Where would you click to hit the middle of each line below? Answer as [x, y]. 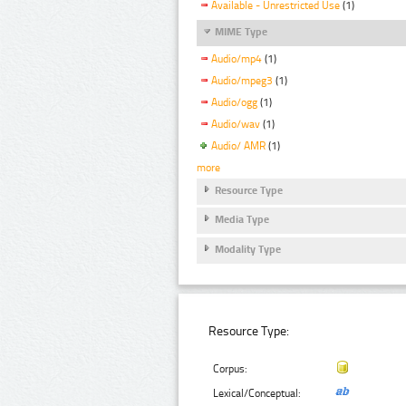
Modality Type [248, 249]
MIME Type [241, 32]
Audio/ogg [234, 103]
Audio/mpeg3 [242, 81]
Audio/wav [236, 125]
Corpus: [231, 369]
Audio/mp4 [237, 59]
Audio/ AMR [238, 145]
